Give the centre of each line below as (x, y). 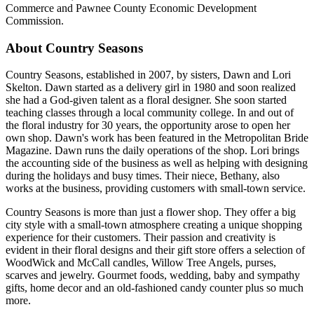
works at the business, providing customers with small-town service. (156, 189)
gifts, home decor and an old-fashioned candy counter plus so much (155, 288)
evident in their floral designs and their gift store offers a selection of (155, 250)
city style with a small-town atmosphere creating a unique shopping (154, 225)
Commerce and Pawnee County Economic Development (131, 8)
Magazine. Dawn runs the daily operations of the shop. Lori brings (152, 151)
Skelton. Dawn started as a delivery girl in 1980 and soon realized (151, 88)
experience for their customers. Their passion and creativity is (141, 238)
